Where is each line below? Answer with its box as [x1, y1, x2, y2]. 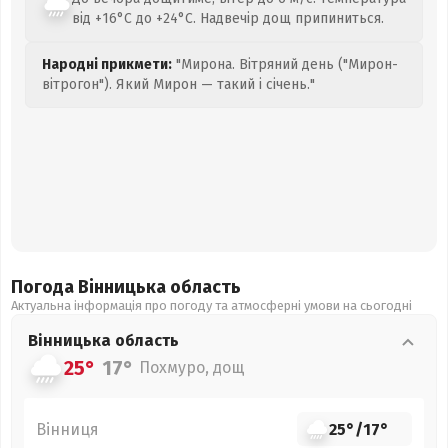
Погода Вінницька [11, 276, 170, 298]
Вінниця [36, 419, 99, 439]
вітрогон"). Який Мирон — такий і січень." [42, 76, 315, 93]
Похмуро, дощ [139, 358, 245, 377]
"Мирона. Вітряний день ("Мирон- [172, 56, 398, 73]
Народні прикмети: [42, 56, 172, 73]
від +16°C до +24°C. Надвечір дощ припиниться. [72, 10, 384, 27]
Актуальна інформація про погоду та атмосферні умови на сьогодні [11, 298, 412, 313]
